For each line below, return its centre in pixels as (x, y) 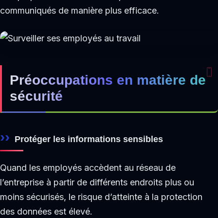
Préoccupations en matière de (108, 80)
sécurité (36, 96)
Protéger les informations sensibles (89, 139)
